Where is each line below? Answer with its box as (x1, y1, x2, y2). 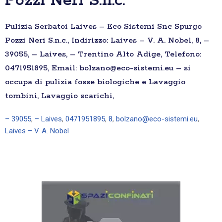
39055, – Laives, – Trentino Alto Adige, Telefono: (5, 49, 201, 60)
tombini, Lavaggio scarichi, (5, 91, 114, 102)
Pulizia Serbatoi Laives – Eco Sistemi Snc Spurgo (5, 21, 202, 32)
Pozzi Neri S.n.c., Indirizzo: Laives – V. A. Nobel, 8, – (5, 35, 209, 46)
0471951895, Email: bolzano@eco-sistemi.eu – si (5, 63, 191, 74)
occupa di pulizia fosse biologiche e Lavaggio (5, 77, 185, 88)
